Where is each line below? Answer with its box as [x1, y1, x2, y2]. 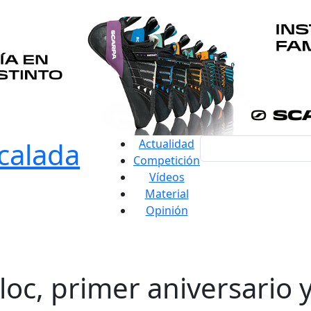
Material [144, 186, 189, 201]
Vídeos [149, 169, 185, 185]
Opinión [145, 203, 188, 218]
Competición [133, 153, 200, 168]
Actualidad [139, 136, 194, 151]
